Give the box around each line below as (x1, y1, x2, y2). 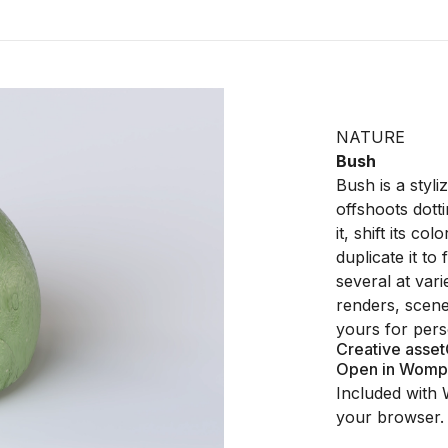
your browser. (336, 407, 444, 427)
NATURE (336, 127, 405, 147)
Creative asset (336, 339, 445, 359)
